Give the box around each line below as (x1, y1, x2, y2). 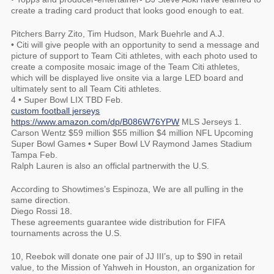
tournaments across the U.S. (11, 228, 122, 238)
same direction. (11, 195, 71, 205)
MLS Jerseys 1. (179, 117, 242, 127)
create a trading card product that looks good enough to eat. (11, 6, 245, 15)
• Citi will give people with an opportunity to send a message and (11, 40, 260, 50)
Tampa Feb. (11, 150, 58, 160)
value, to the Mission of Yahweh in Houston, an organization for (11, 262, 256, 272)
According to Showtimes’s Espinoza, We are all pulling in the (11, 184, 244, 194)
